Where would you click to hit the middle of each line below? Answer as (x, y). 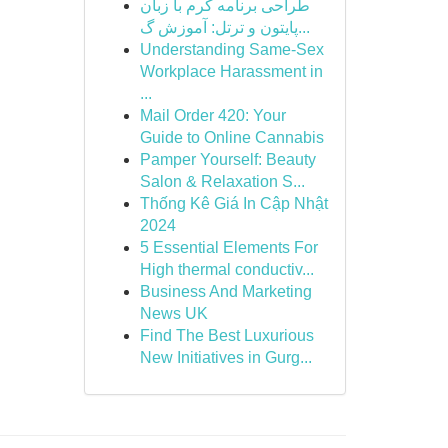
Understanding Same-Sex (231, 49)
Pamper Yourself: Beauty (227, 159)
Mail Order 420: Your (212, 115)
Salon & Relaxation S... (222, 181)
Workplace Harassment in (231, 71)
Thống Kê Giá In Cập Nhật (233, 203)
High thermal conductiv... (226, 269)
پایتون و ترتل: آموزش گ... (303, 27)
